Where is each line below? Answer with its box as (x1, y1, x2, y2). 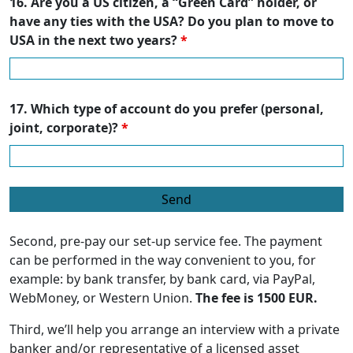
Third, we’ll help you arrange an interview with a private (9, 321, 340, 339)
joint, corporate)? (9, 119, 121, 137)
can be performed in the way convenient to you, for (9, 251, 316, 269)
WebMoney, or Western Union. (9, 289, 195, 307)
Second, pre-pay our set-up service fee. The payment (9, 232, 322, 251)
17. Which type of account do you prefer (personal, (9, 100, 324, 118)
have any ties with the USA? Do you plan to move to (9, 13, 334, 31)
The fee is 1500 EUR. (195, 289, 318, 307)
